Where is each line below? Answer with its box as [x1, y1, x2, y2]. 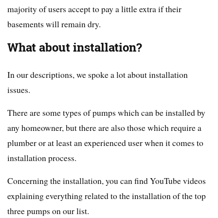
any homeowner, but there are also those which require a [7, 122, 201, 134]
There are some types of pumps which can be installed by [7, 107, 205, 119]
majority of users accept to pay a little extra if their [7, 3, 182, 15]
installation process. [7, 152, 76, 164]
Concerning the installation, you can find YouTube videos [7, 175, 206, 187]
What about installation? [7, 39, 142, 56]
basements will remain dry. [7, 18, 101, 30]
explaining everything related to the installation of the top [7, 190, 206, 202]
